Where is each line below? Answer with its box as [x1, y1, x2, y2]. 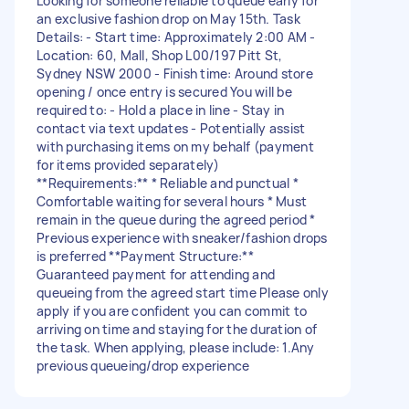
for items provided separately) [37, 155, 220, 173]
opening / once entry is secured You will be [37, 82, 292, 100]
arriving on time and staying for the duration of [37, 320, 317, 338]
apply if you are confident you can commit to [37, 301, 307, 320]
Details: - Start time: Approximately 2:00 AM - [37, 27, 316, 46]
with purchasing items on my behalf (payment [37, 137, 314, 155]
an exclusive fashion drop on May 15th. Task [37, 9, 300, 27]
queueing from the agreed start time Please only [37, 283, 329, 301]
